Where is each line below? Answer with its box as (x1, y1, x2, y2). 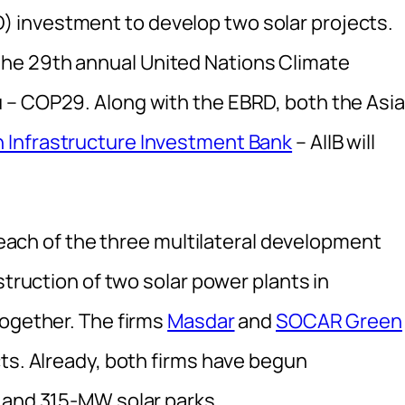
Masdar (167, 306, 235, 334)
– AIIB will (292, 127, 375, 155)
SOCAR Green (276, 306, 402, 334)
